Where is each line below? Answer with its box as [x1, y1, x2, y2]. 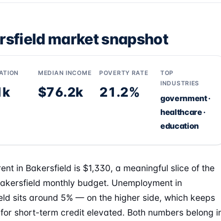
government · [160, 93, 211, 103]
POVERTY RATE [99, 69, 148, 76]
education [160, 121, 199, 131]
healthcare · [160, 107, 206, 117]
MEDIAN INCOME [38, 69, 92, 76]
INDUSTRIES [160, 79, 200, 87]
